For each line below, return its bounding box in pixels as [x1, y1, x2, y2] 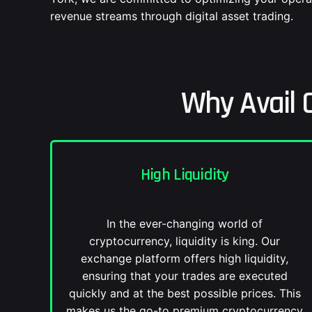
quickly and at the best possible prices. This [68, 286, 301, 300]
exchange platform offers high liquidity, [81, 251, 289, 265]
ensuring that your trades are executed [81, 269, 288, 283]
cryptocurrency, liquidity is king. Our [89, 234, 281, 248]
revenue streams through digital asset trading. [50, 9, 293, 23]
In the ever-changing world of [107, 217, 263, 231]
